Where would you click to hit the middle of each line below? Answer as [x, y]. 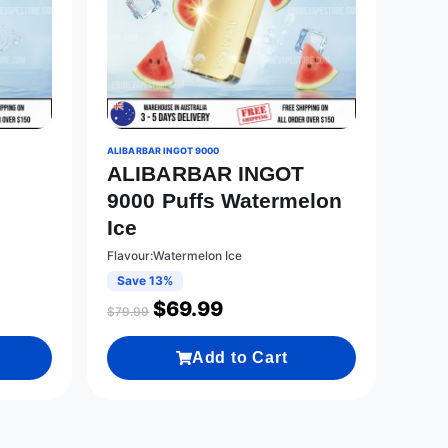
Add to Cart [239, 358]
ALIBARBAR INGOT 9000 [163, 151]
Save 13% [145, 281]
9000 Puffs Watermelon [225, 201]
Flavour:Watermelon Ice [175, 256]
